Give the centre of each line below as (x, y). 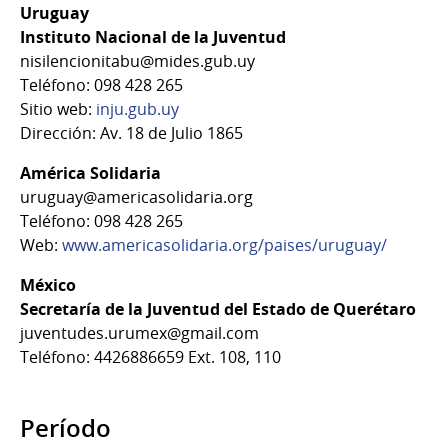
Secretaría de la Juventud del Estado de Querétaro (218, 309)
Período (65, 428)
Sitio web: (58, 109)
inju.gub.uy (137, 109)
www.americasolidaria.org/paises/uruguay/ (222, 245)
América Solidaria (90, 173)
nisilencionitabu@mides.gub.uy (137, 61)
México (48, 285)
